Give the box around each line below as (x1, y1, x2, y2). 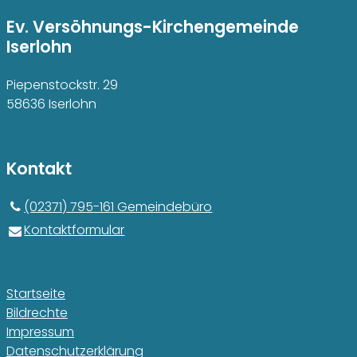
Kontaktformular (24, 221, 125, 239)
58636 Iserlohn (6, 95, 96, 114)
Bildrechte (6, 304, 68, 322)
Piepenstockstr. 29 (6, 76, 118, 95)
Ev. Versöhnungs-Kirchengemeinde (6, 15, 299, 39)
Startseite (6, 284, 65, 303)
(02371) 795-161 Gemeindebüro (24, 198, 213, 217)
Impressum (6, 323, 74, 341)
